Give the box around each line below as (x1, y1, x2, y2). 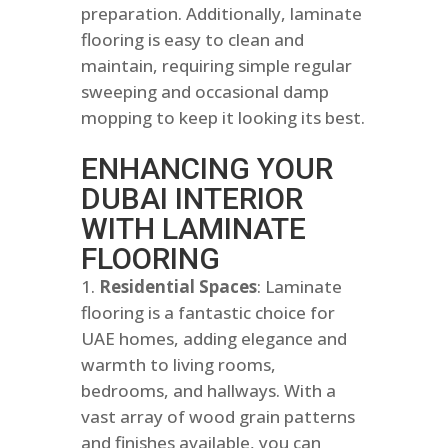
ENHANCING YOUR (80, 151, 333, 187)
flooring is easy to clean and (80, 28, 304, 52)
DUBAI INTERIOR (80, 181, 303, 217)
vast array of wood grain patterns (80, 405, 355, 429)
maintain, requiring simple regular (80, 54, 352, 78)
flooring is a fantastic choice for (80, 301, 335, 325)
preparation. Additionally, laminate (80, 2, 362, 26)
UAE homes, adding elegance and (80, 327, 347, 351)
